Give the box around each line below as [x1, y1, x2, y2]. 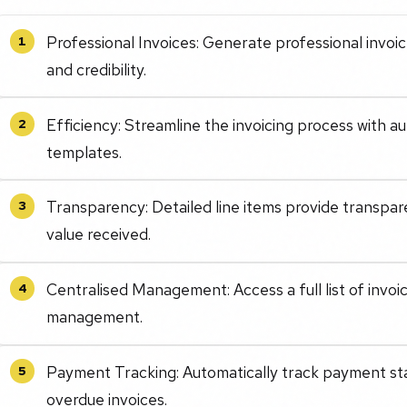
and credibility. [46, 58, 147, 80]
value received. [46, 223, 152, 245]
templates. [46, 141, 123, 163]
